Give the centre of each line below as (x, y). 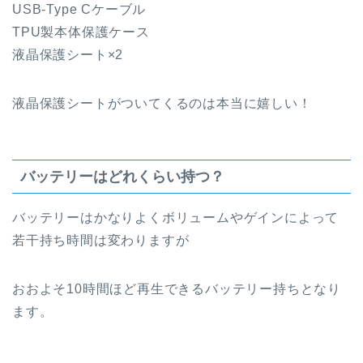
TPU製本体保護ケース (81, 32)
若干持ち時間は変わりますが (101, 240)
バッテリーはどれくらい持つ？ (122, 176)
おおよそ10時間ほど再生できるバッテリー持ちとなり (177, 288)
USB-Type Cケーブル (79, 10)
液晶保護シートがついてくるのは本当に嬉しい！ (162, 104)
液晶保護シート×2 (68, 55)
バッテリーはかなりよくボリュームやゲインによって (176, 217)
